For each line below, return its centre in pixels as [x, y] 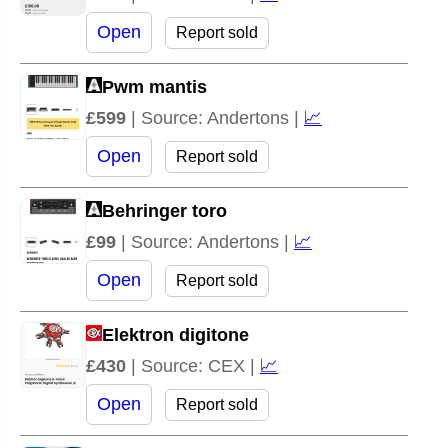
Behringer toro [164, 210]
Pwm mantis [154, 86]
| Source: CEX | [195, 365]
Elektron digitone [175, 334]
